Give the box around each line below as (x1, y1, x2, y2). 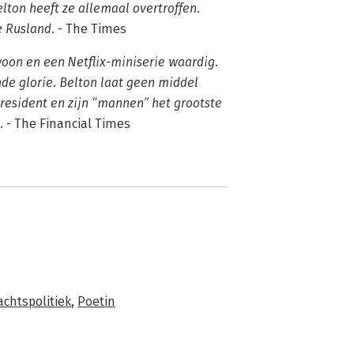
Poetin (77, 294, 115, 309)
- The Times (55, 21, 126, 36)
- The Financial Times (3, 116, 130, 131)
